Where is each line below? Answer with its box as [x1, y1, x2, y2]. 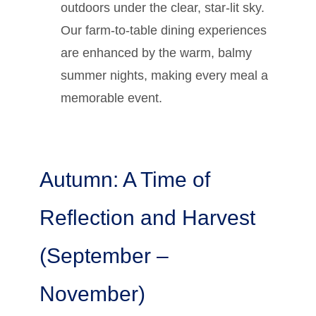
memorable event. [61, 90, 162, 105]
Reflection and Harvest [39, 205, 255, 229]
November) [39, 281, 145, 305]
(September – [39, 243, 169, 267]
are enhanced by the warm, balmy [61, 45, 252, 60]
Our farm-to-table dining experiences [61, 23, 267, 37]
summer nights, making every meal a [61, 68, 268, 83]
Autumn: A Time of [39, 167, 210, 191]
